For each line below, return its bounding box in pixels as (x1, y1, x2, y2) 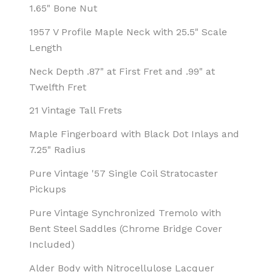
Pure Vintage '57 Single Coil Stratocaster (29, 167, 218, 179)
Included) (29, 238, 75, 250)
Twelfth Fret (29, 81, 86, 93)
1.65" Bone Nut (29, 2, 97, 14)
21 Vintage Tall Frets (29, 104, 122, 117)
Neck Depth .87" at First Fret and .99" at (29, 65, 215, 77)
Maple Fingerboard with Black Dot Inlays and (29, 128, 239, 140)
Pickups (29, 183, 66, 195)
